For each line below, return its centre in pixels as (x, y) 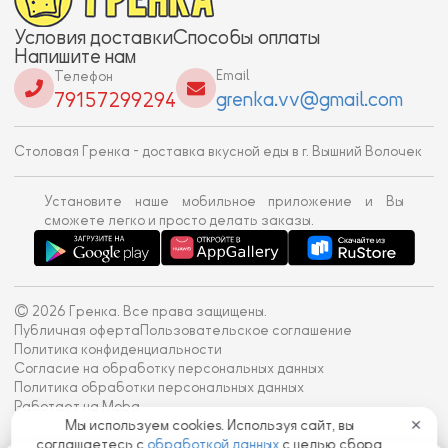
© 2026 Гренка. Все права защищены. (140, 312)
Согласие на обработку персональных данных (169, 369)
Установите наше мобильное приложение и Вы (224, 201)
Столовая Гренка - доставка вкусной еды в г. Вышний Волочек (218, 151)
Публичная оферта (77, 331)
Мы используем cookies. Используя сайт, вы (209, 425)
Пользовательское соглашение (246, 331)
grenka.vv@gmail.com (309, 98)
